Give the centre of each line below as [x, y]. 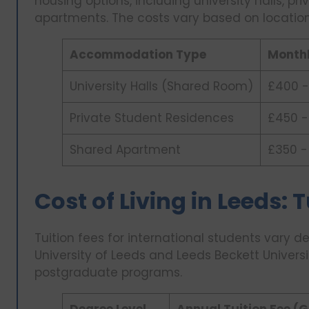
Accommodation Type [138, 55]
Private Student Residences [152, 118]
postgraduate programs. [108, 272]
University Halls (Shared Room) [161, 87]
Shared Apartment [125, 150]
